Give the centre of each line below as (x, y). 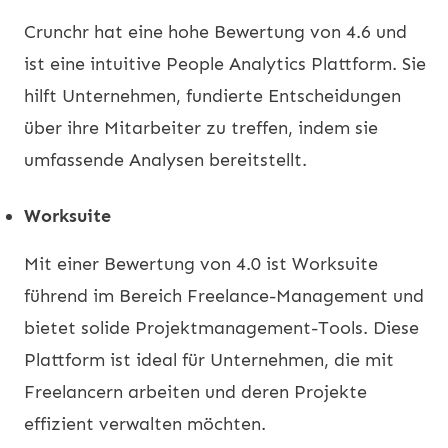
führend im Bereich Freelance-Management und (224, 295)
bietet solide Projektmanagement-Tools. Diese (221, 327)
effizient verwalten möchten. (145, 423)
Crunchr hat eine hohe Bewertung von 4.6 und (215, 31)
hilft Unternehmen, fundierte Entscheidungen (212, 95)
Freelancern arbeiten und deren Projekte (195, 391)
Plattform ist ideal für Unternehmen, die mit (209, 359)
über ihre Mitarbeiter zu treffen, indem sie (201, 127)
